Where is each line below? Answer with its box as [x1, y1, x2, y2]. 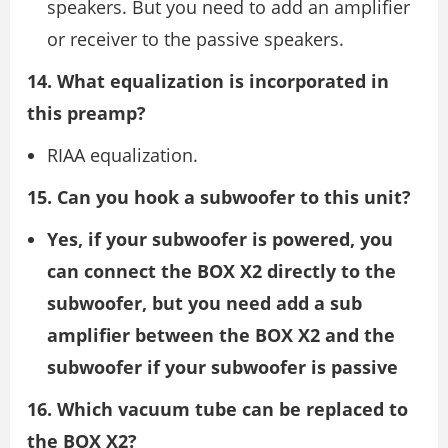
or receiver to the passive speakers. [47, 26, 344, 51]
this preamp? [27, 100, 146, 125]
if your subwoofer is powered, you [88, 226, 393, 251]
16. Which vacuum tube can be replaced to [27, 396, 408, 421]
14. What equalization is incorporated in [27, 68, 389, 93]
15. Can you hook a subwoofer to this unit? [27, 184, 411, 209]
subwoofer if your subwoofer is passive [47, 354, 398, 379]
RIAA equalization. [47, 142, 198, 167]
